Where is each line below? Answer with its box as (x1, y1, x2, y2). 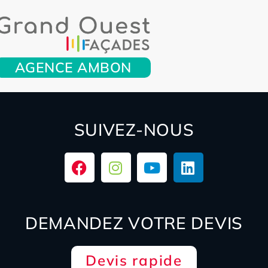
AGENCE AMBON (14, 58, 132, 76)
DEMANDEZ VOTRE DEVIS (25, 212, 243, 234)
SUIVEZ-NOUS (74, 119, 194, 141)
